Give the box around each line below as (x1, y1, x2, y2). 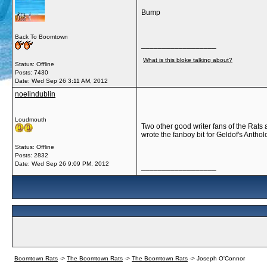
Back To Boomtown (15, 33, 68, 40)
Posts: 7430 (15, 69, 48, 76)
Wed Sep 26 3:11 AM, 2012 (32, 77, 108, 84)
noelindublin (15, 90, 55, 98)
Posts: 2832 (15, 152, 48, 159)
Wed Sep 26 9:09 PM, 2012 (32, 160, 109, 167)
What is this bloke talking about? (143, 57, 232, 63)
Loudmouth (15, 116, 46, 123)
